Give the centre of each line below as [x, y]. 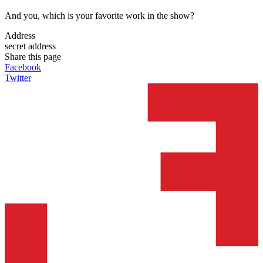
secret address [30, 46]
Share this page [33, 56]
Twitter [18, 77]
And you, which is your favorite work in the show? [100, 15]
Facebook [23, 67]
